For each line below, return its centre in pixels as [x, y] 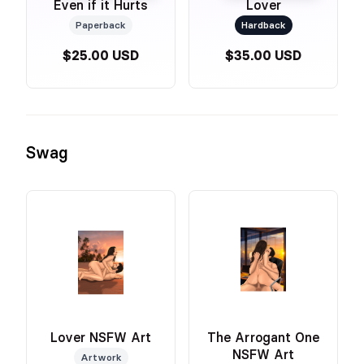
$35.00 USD [263, 55]
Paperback [101, 24]
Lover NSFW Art [101, 337]
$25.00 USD [101, 55]
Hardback [263, 24]
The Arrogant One [263, 337]
